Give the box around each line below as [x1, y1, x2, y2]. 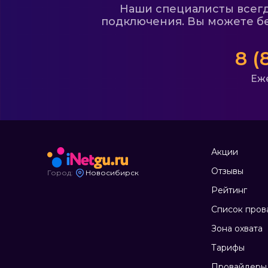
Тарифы [211, 242, 245, 253]
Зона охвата [211, 223, 263, 234]
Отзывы [211, 166, 244, 176]
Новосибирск [86, 168, 139, 178]
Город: [47, 168, 73, 178]
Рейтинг [211, 185, 248, 196]
